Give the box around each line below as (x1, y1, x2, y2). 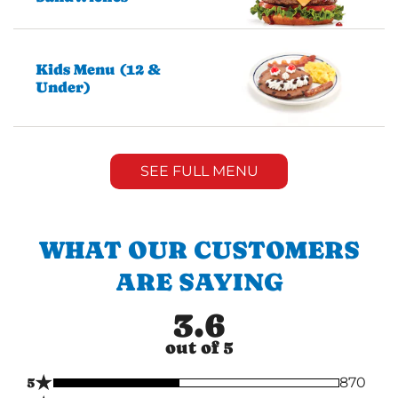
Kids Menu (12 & (36, 60, 161, 78)
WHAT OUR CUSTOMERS (38, 235, 360, 264)
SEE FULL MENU (139, 162, 259, 179)
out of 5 (164, 337, 234, 358)
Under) (36, 77, 91, 96)
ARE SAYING (115, 267, 283, 296)
